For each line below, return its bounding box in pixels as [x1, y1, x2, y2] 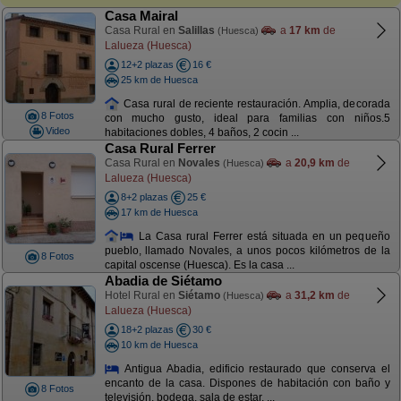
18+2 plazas [120, 324, 174, 335]
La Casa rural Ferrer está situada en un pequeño [134, 229, 390, 243]
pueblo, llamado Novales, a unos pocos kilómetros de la [104, 244, 390, 258]
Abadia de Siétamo [104, 273, 222, 288]
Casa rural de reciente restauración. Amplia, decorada [120, 97, 390, 110]
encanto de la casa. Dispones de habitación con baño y [104, 377, 390, 390]
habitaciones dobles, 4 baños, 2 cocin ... [104, 126, 299, 140]
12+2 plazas [120, 59, 174, 70]
